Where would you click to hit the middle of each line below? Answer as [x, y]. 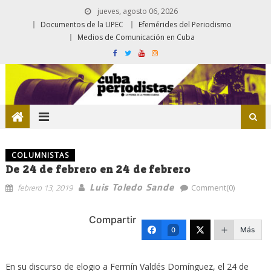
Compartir [113, 219]
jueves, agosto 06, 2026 [136, 11]
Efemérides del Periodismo [185, 24]
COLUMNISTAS [40, 155]
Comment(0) [213, 187]
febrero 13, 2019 [45, 187]
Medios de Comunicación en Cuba [136, 37]
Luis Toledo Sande [132, 187]
